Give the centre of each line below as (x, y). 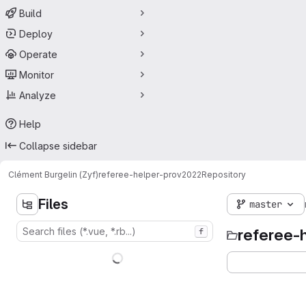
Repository (224, 174)
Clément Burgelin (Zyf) (53, 174)
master (266, 204)
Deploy (36, 33)
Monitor (37, 74)
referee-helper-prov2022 (150, 174)
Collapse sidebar (58, 145)
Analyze (38, 95)
